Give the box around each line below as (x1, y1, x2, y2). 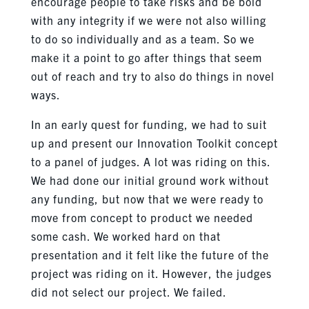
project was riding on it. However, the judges (30, 266, 272, 280)
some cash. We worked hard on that (30, 228, 221, 243)
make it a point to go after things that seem (30, 50, 262, 64)
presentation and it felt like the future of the (30, 247, 269, 261)
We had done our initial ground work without (30, 172, 269, 187)
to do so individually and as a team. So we (30, 31, 255, 46)
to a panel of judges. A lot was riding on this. (30, 154, 270, 168)
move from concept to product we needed (30, 210, 253, 224)
